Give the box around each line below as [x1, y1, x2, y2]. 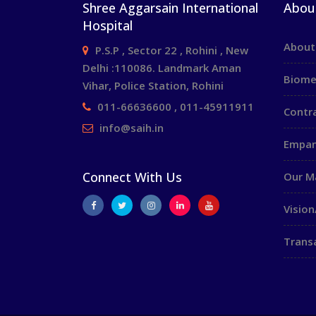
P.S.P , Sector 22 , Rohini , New [95, 43, 248, 57]
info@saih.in [99, 121, 164, 135]
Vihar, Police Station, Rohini [83, 78, 224, 92]
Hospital [83, 17, 133, 34]
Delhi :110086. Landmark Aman [83, 61, 241, 75]
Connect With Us [83, 169, 182, 186]
